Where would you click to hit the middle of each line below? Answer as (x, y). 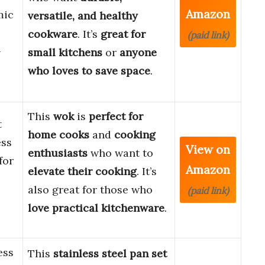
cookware (53, 34)
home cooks (59, 135)
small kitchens (65, 53)
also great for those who (90, 190)
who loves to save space (89, 71)
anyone (138, 53)
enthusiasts (58, 153)
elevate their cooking (82, 172)
